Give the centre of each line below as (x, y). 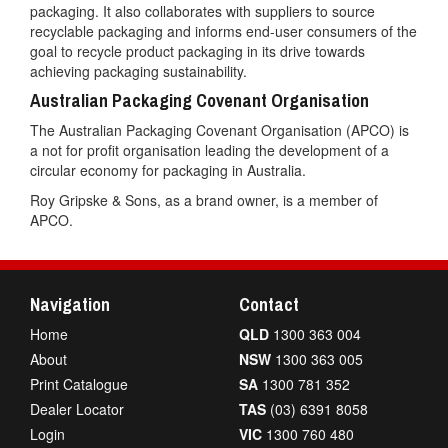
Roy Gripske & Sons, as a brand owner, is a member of (204, 200)
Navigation (70, 304)
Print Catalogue (79, 384)
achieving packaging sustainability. (138, 71)
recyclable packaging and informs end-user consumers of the (223, 31)
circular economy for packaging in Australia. (168, 170)
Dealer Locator (77, 409)
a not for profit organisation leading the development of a (209, 150)
